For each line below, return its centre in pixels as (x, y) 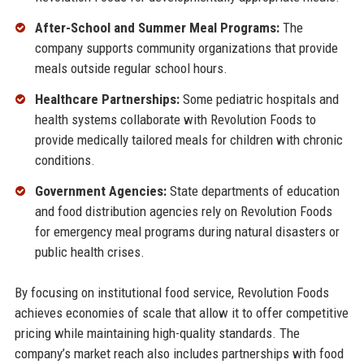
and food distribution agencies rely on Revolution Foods (183, 211)
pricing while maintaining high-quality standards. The (157, 333)
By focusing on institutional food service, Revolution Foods (171, 292)
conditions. (65, 160)
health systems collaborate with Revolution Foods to (175, 120)
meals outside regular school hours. (131, 69)
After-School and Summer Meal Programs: (157, 28)
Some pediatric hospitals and (259, 100)
